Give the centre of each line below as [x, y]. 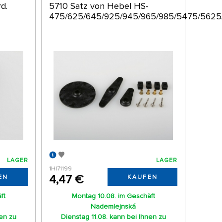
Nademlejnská [113, 207]
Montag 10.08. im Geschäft [113, 196]
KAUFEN [143, 177]
